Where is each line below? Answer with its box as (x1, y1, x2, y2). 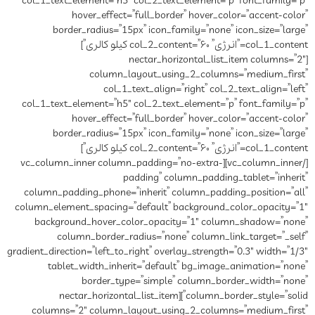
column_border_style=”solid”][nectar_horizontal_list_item (59, 288, 179, 303)
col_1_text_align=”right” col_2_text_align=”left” (103, 82, 308, 96)
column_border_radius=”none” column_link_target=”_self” (57, 229, 308, 244)
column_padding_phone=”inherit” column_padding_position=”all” (24, 185, 308, 200)
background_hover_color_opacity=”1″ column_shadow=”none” (34, 214, 308, 229)
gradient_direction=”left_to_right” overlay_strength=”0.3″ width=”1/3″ (7, 244, 308, 259)
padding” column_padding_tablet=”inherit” (123, 170, 308, 185)
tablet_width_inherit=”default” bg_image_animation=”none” (48, 259, 308, 274)
